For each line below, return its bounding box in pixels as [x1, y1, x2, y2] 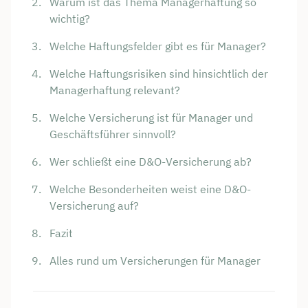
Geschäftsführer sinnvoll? [49, 127, 176, 142]
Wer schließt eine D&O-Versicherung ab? [49, 155, 252, 169]
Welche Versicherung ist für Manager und [49, 111, 253, 125]
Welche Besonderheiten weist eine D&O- [49, 182, 251, 197]
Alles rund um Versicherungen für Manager [49, 254, 261, 268]
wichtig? [49, 12, 90, 26]
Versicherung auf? [49, 199, 139, 213]
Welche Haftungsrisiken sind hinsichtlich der [49, 67, 268, 81]
